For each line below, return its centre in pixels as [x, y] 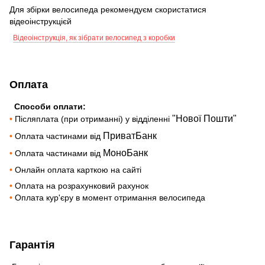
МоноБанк [125, 153]
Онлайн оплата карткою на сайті [78, 169]
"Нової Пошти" [204, 118]
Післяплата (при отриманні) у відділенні [93, 119]
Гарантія [32, 245]
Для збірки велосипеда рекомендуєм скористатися [108, 9]
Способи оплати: [48, 106]
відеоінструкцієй [42, 21]
